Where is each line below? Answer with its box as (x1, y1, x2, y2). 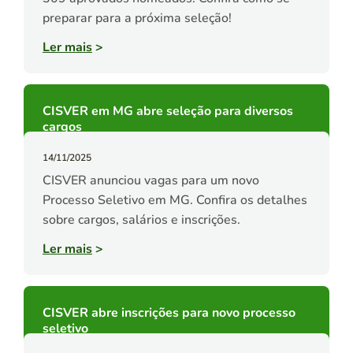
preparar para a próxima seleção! (43, 9, 232, 28)
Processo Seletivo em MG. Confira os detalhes (43, 191, 307, 210)
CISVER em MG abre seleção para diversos (43, 102, 293, 121)
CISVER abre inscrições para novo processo (43, 304, 295, 322)
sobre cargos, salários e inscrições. (43, 211, 240, 229)
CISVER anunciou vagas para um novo (43, 172, 259, 190)
